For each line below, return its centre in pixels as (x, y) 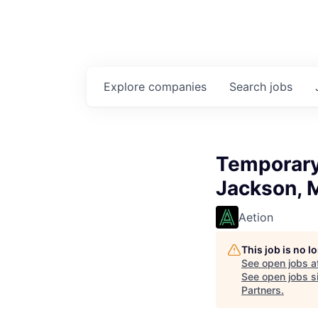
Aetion (256, 217)
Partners (261, 290)
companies (177, 87)
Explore (126, 87)
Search (250, 87)
